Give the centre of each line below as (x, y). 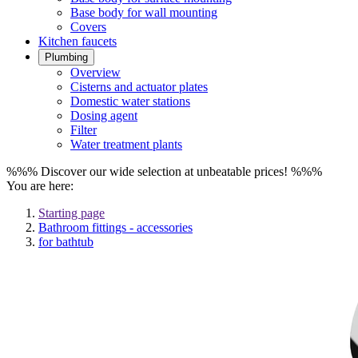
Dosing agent (104, 115)
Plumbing (66, 57)
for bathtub (66, 242)
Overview (95, 72)
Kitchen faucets (78, 41)
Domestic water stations (130, 101)
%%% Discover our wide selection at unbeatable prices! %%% (164, 171)
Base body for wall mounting (144, 12)
